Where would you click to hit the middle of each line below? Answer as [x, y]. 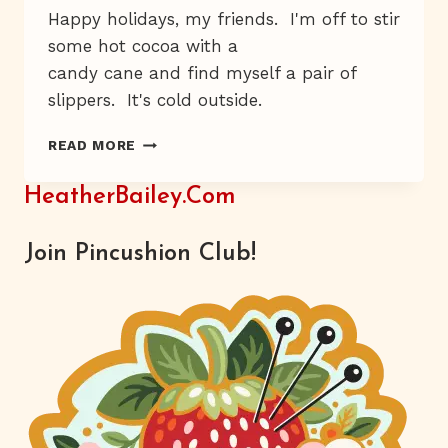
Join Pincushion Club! [140, 253]
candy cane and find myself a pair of [202, 73]
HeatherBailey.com [130, 197]
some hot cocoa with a [143, 46]
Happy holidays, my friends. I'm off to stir [224, 19]
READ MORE [92, 145]
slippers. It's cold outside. [155, 100]
